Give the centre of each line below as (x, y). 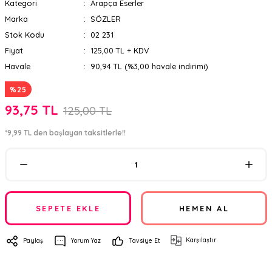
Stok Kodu (25, 35)
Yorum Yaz (86, 241)
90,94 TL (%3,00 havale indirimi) (149, 66)
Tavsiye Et (144, 241)
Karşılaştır (201, 240)
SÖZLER (105, 19)
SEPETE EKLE (68, 208)
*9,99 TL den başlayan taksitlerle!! (65, 133)
